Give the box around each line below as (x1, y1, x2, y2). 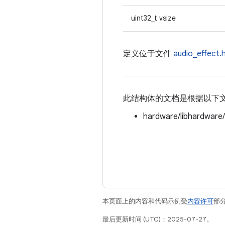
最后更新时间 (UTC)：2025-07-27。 (102, 215, 213, 223)
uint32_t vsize (131, 14, 176, 23)
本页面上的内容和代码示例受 (102, 197, 187, 205)
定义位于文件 (123, 49, 173, 59)
